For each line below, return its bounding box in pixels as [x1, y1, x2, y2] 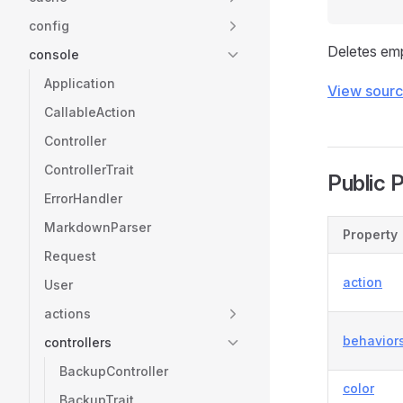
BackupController [59, 363, 168, 379]
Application [44, 76, 115, 91]
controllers [44, 335, 112, 350]
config [29, 18, 69, 33]
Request [44, 248, 96, 264]
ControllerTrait [44, 162, 134, 177]
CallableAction [44, 104, 136, 120]
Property [343, 227, 398, 242]
